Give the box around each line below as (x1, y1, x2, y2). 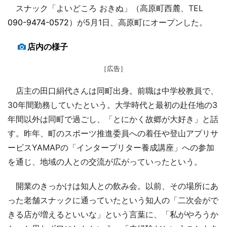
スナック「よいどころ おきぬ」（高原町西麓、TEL (8, 3, 203, 14)
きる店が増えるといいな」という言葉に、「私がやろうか (8, 209, 218, 220)
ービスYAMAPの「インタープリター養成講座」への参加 (8, 142, 214, 153)
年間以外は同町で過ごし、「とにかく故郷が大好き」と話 (8, 114, 218, 125)
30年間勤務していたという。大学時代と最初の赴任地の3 (8, 100, 217, 110)
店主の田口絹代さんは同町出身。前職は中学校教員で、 (8, 86, 218, 96)
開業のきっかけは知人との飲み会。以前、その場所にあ (8, 181, 218, 192)
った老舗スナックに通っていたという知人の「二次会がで (8, 195, 218, 206)
